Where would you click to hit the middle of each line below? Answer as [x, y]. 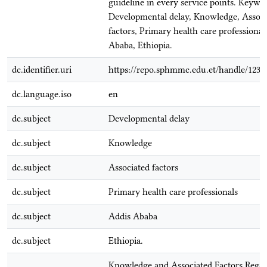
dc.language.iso [42, 94]
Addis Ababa [133, 216]
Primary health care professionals [173, 192]
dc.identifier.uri [42, 70]
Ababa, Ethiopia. [140, 45]
